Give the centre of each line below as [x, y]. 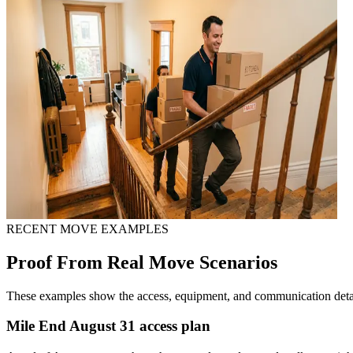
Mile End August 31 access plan [108, 326]
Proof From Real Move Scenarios [142, 262]
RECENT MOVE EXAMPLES [87, 229]
